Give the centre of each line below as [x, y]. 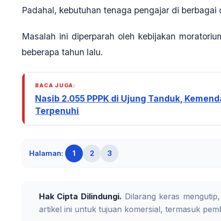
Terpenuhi [57, 110]
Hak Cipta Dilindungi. [80, 196]
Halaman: [46, 153]
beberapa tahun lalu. [62, 52]
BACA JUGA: [55, 85]
